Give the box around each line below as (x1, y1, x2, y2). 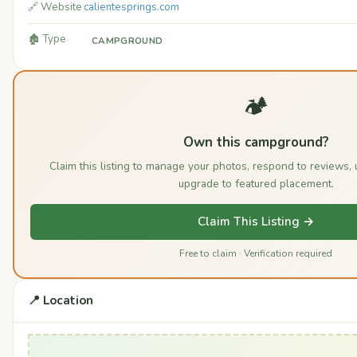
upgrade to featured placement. (178, 176, 334, 192)
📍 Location (28, 292, 93, 309)
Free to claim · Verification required (179, 247, 332, 261)
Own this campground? (182, 133, 329, 152)
